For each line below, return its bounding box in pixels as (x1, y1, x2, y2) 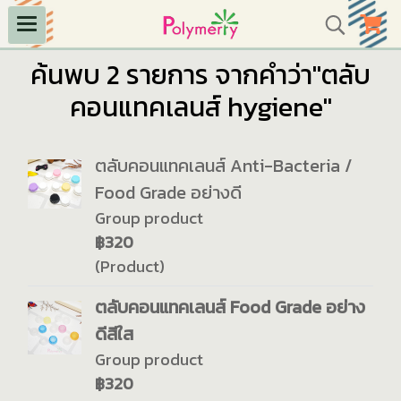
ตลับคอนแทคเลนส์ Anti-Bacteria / (95, 152, 353, 179)
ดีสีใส (95, 320, 133, 347)
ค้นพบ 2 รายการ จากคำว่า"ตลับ (30, 55, 371, 95)
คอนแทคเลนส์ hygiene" (69, 87, 332, 127)
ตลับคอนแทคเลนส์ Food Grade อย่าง (95, 294, 365, 320)
